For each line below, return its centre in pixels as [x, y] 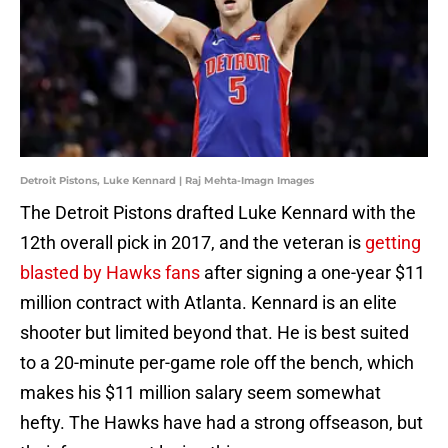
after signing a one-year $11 [314, 273]
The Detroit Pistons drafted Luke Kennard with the [218, 213]
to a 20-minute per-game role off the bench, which [217, 363]
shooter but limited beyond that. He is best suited [214, 333]
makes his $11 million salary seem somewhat [200, 393]
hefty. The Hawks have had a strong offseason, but [221, 423]
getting [393, 243]
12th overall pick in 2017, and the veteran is [192, 243]
